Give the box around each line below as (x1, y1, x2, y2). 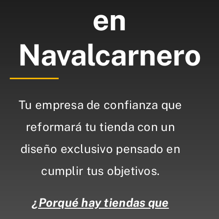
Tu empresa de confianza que (19, 98, 182, 112)
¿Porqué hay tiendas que (32, 196, 169, 210)
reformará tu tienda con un (25, 120, 175, 134)
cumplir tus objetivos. (41, 164, 160, 178)
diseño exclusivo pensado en (20, 142, 180, 156)
